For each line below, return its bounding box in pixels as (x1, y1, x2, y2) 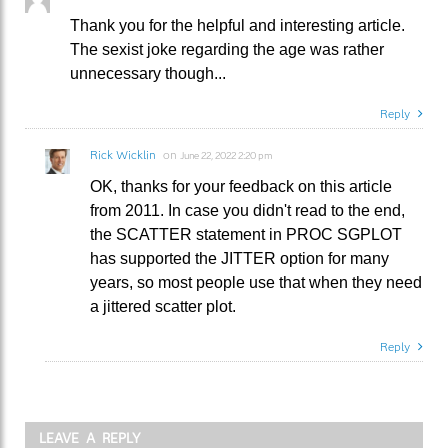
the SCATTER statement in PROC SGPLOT (90, 225, 402, 243)
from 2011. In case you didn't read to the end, (90, 201, 405, 219)
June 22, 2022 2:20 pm (180, 148, 272, 162)
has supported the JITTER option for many (90, 249, 389, 267)
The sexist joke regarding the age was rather (70, 40, 384, 58)
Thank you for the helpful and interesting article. (70, 16, 405, 34)
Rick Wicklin (90, 146, 156, 162)
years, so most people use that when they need (90, 273, 422, 291)
